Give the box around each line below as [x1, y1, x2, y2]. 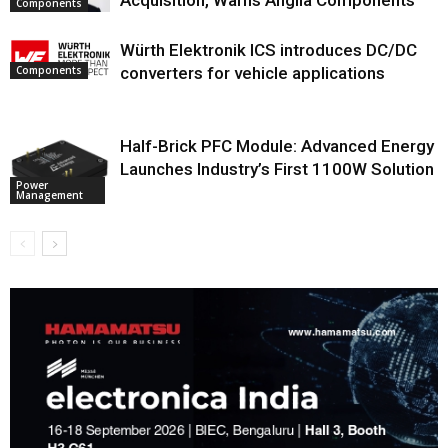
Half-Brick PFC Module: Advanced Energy [120, 135, 434, 156]
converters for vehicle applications [120, 62, 385, 83]
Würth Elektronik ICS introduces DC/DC [120, 39, 417, 60]
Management [16, 187, 83, 202]
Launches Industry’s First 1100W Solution [120, 158, 434, 179]
